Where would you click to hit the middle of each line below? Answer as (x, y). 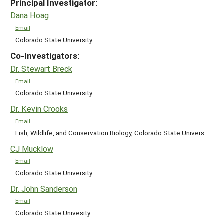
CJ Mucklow (32, 148)
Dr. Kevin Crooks (39, 108)
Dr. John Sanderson (44, 188)
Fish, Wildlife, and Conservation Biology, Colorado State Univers (110, 133)
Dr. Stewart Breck (41, 69)
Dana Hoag (30, 15)
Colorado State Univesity (53, 213)
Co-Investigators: (45, 56)
